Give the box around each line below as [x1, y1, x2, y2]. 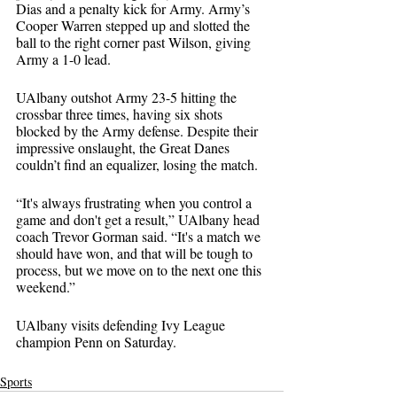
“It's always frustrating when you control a [16, 193, 255, 213]
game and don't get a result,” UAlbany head [16, 210, 263, 230]
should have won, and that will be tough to [16, 244, 256, 263]
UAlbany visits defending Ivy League [16, 315, 229, 335]
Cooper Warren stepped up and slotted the [16, 16, 253, 35]
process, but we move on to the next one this [16, 261, 265, 280]
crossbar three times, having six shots [16, 105, 226, 124]
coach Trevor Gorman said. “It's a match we [16, 227, 264, 246]
